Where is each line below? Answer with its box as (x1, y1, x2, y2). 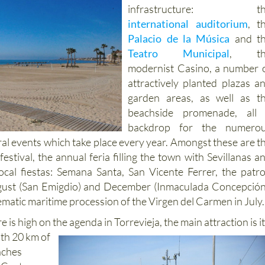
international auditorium (128, 17, 248, 31)
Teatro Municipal (128, 47, 230, 60)
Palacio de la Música (128, 32, 230, 46)
